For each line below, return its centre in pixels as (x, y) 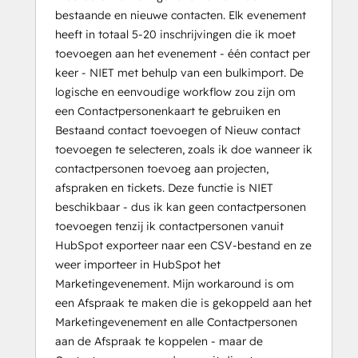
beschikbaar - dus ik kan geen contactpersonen (181, 207)
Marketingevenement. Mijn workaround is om (175, 284)
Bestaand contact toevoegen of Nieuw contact (178, 131)
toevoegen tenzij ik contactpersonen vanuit (169, 227)
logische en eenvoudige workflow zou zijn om (175, 92)
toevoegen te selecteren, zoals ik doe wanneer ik (184, 150)
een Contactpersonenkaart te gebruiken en (168, 111)
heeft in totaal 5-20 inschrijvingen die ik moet (175, 35)
